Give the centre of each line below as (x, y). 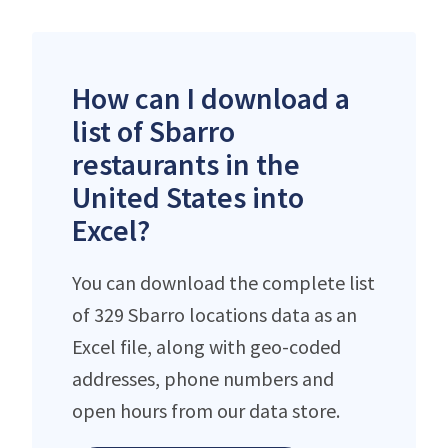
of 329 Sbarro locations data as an (214, 314)
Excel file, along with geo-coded (206, 346)
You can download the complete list (223, 282)
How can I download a (211, 97)
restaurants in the (186, 163)
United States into (188, 196)
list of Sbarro (153, 130)
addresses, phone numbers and (203, 378)
